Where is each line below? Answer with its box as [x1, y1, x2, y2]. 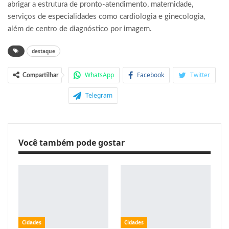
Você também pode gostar [18, 137, 125, 149]
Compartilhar [22, 72, 58, 79]
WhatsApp [85, 71, 114, 80]
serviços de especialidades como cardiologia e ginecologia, [8, 13, 205, 21]
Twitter [190, 71, 210, 80]
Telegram [85, 91, 112, 100]
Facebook [137, 71, 164, 80]
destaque [32, 48, 55, 55]
